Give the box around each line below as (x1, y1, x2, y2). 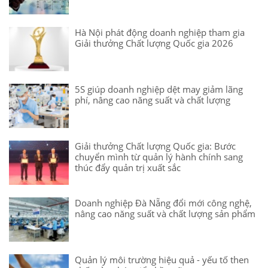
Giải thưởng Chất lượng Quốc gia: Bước (75, 140, 236, 152)
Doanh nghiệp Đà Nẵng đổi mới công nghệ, (75, 197, 252, 209)
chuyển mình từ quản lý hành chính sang (75, 151, 243, 163)
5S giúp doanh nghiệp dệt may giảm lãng (75, 83, 243, 95)
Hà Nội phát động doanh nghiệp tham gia (75, 26, 245, 38)
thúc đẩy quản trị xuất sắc (75, 162, 181, 173)
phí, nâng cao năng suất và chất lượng (75, 94, 230, 106)
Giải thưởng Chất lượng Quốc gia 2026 (75, 37, 233, 49)
